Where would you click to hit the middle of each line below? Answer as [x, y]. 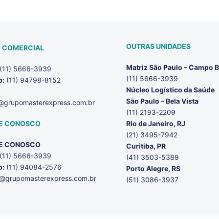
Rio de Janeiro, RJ [156, 123]
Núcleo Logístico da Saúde [170, 89]
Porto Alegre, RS [153, 168]
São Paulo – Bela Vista [162, 101]
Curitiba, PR [146, 146]
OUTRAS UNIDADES [158, 46]
